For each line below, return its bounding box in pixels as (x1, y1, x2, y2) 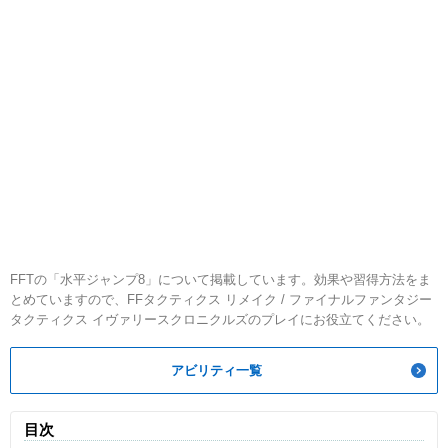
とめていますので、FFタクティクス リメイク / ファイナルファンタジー (10, 292, 432, 308)
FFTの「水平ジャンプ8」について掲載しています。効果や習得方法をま (10, 272, 431, 288)
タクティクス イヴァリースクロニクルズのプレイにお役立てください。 (10, 312, 430, 328)
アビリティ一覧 (171, 363, 262, 379)
